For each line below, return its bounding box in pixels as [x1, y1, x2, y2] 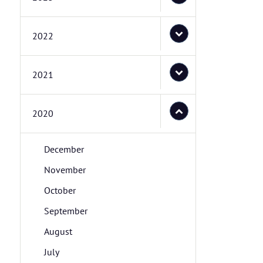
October [44, 184, 76, 197]
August [44, 225, 72, 238]
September [44, 205, 87, 217]
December [44, 143, 84, 156]
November [44, 164, 86, 176]
